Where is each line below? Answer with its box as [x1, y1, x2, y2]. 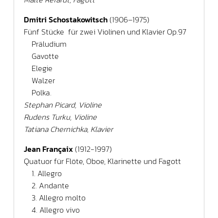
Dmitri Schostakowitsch [24, 13, 109, 25]
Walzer [24, 74, 55, 86]
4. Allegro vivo [24, 203, 80, 216]
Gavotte [24, 50, 59, 62]
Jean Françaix [24, 143, 75, 155]
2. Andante [24, 179, 69, 191]
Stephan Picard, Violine [24, 98, 102, 110]
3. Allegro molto [24, 191, 88, 203]
